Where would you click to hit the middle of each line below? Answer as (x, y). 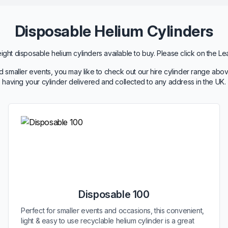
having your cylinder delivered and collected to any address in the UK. (114, 82)
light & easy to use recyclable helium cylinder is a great (108, 221)
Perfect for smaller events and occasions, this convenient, (112, 210)
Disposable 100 (114, 194)
